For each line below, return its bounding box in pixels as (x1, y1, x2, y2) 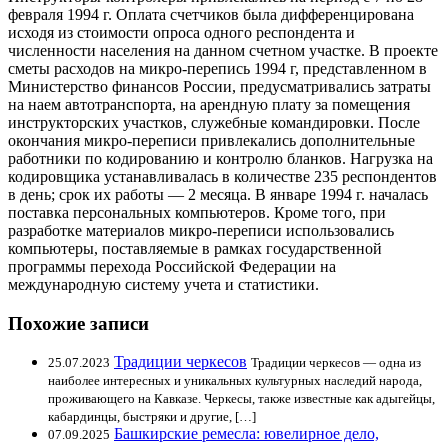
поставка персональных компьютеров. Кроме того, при (8, 203, 386, 221)
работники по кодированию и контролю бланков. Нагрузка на (8, 149, 433, 167)
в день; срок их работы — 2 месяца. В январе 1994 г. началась (8, 185, 428, 203)
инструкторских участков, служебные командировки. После (8, 113, 420, 131)
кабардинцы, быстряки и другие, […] (48, 409, 256, 425)
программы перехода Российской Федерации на (8, 257, 336, 275)
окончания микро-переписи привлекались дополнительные (8, 131, 415, 149)
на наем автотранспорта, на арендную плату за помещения (8, 95, 410, 113)
